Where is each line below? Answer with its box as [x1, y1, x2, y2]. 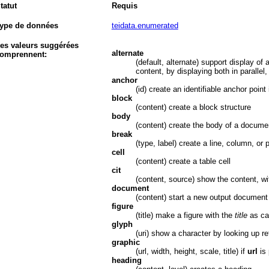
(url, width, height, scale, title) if [135, 246, 247, 256]
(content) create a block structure [135, 102, 251, 112]
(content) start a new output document [135, 192, 268, 202]
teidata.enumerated [111, 20, 178, 30]
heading [111, 255, 142, 265]
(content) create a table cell [135, 156, 231, 166]
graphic [111, 237, 140, 247]
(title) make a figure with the [135, 210, 235, 220]
